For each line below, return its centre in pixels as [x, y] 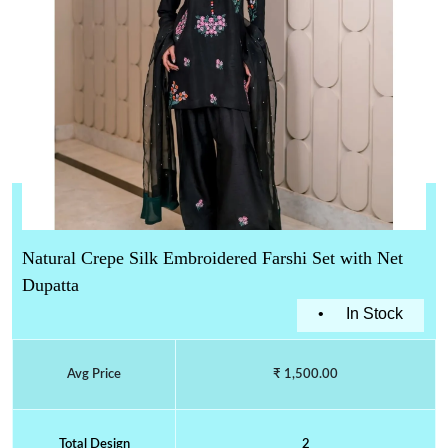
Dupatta [50, 284]
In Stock [374, 314]
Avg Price [94, 375]
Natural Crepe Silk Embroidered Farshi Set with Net [212, 257]
